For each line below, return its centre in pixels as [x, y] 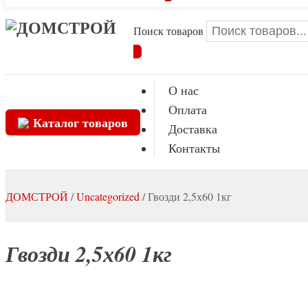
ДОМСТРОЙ [37, 196]
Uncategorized [108, 196]
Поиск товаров [170, 31]
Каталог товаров [80, 122]
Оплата [188, 109]
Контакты [194, 148]
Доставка [193, 129]
